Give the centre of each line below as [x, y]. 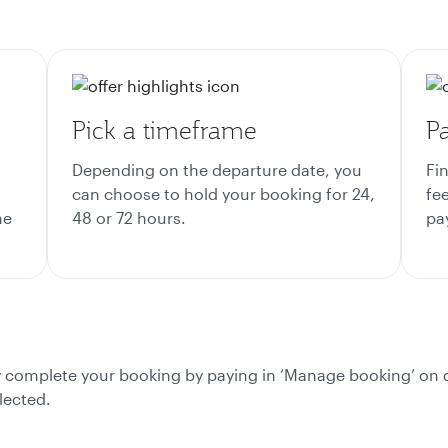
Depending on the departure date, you [217, 169]
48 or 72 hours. [131, 217]
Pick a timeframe [164, 130]
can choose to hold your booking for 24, [223, 193]
